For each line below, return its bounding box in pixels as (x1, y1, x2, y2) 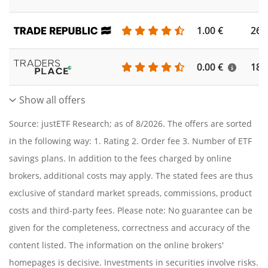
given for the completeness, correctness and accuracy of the (9, 222, 250, 233)
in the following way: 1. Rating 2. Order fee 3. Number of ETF (9, 135, 252, 147)
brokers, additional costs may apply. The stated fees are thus (9, 170, 253, 181)
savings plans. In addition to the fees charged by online (9, 153, 232, 164)
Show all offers (19, 93, 86, 106)
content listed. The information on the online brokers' (9, 239, 224, 251)
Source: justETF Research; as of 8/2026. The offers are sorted (9, 118, 252, 129)
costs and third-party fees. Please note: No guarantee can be (9, 205, 252, 216)
